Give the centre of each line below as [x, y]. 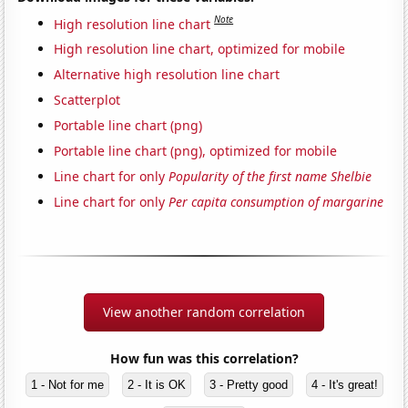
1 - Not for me [67, 385]
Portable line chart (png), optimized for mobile [196, 151]
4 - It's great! [344, 385]
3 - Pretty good [248, 385]
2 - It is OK [156, 385]
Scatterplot [87, 100]
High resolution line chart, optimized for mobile [200, 49]
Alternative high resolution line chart [167, 75]
